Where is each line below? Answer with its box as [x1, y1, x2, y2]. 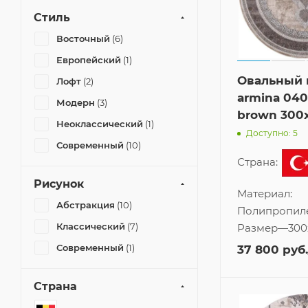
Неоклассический [56, 118, 143, 129]
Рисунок [34, 177, 84, 190]
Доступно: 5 [246, 128, 298, 139]
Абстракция [56, 199, 115, 210]
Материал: [237, 186, 292, 200]
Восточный [56, 33, 110, 44]
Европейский [56, 54, 121, 65]
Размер [237, 221, 278, 234]
